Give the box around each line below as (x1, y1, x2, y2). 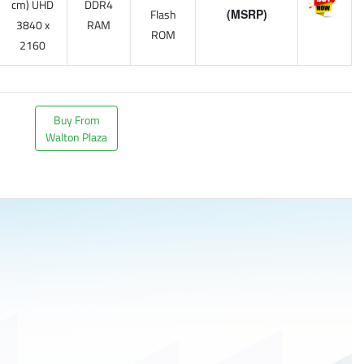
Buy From (53, 111, 100, 128)
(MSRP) (226, 6, 267, 22)
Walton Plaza (45, 128, 107, 145)
